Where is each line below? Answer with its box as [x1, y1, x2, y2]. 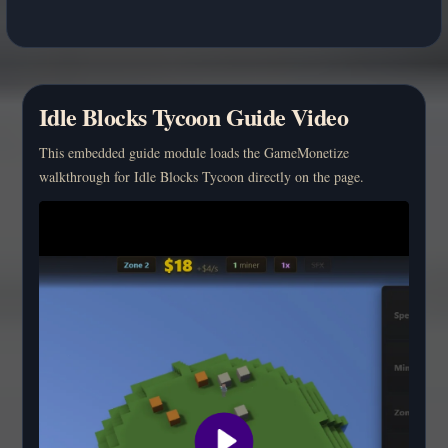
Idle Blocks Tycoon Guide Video [39, 98, 348, 134]
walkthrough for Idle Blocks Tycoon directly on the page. [39, 166, 364, 186]
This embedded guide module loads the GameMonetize [39, 142, 349, 162]
